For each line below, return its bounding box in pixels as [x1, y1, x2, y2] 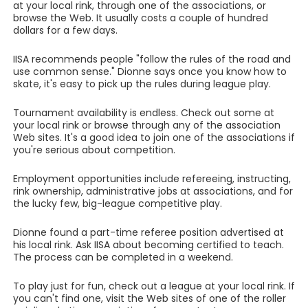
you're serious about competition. [12, 143, 175, 157]
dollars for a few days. [12, 23, 118, 37]
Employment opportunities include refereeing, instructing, [12, 172, 291, 186]
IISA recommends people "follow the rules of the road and [12, 52, 291, 66]
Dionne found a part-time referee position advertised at [12, 225, 284, 239]
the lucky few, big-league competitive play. [12, 197, 222, 210]
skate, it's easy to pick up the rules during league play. [12, 77, 271, 91]
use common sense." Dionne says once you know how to [12, 65, 287, 78]
